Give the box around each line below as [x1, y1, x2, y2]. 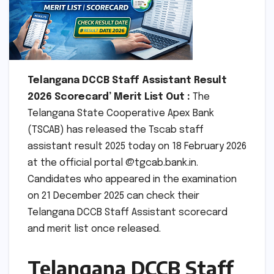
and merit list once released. [28, 223, 161, 234]
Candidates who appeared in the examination [28, 174, 237, 185]
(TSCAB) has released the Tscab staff [28, 124, 204, 135]
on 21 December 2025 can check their [28, 190, 199, 201]
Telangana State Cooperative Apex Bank [28, 108, 214, 119]
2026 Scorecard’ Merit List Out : [28, 91, 193, 102]
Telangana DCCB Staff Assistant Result [28, 75, 227, 86]
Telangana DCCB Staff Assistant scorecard [28, 207, 228, 218]
